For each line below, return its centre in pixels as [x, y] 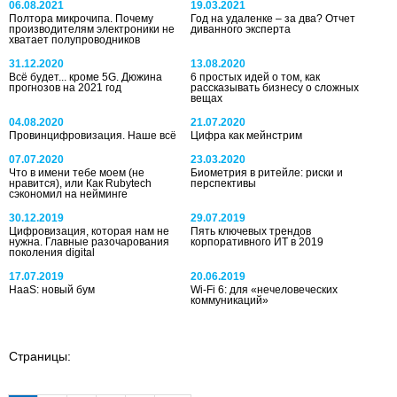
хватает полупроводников [74, 39]
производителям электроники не [92, 29]
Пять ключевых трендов [251, 231]
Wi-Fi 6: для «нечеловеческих [265, 289]
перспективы [224, 183]
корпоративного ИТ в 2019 [257, 241]
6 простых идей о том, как [256, 77]
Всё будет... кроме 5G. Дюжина [86, 77]
